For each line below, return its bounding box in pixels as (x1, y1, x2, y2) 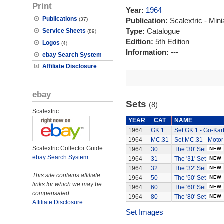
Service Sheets (42, 27, 86, 34)
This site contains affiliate (32, 172, 100, 179)
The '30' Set (174, 146, 206, 153)
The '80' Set (174, 193, 206, 200)
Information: (125, 48, 171, 56)
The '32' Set (174, 165, 206, 172)
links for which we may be (32, 181, 102, 188)
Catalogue (146, 27, 180, 35)
